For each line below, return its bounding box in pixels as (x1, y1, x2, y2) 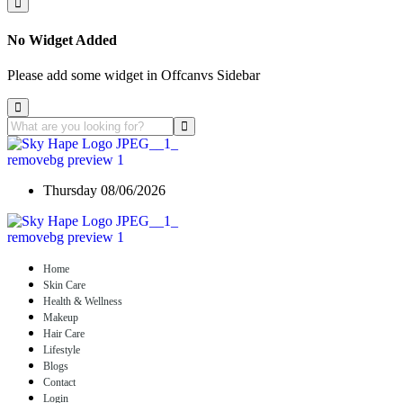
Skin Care (43, 278, 85, 291)
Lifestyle (43, 343, 80, 356)
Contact (43, 375, 76, 389)
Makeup (43, 310, 78, 324)
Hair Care (43, 327, 85, 340)
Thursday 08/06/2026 (43, 182, 166, 198)
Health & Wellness (43, 294, 122, 308)
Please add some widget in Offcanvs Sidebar (7, 67, 260, 83)
